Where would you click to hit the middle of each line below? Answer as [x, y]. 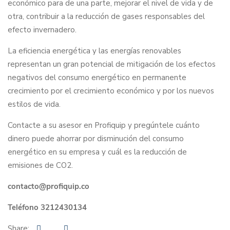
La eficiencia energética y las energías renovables [94, 51]
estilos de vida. [34, 104]
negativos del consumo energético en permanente [97, 78]
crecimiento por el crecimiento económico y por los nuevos [111, 91]
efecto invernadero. [42, 30]
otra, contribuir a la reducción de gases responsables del [106, 16]
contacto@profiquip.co [49, 186]
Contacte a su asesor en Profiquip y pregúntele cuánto [104, 125]
